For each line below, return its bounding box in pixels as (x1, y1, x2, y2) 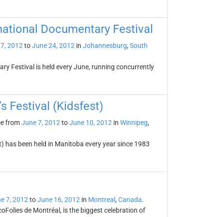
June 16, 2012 (37, 196, 80, 203)
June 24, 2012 (31, 42, 75, 49)
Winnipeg (120, 119, 148, 126)
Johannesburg (82, 42, 127, 49)
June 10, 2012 (69, 119, 112, 126)
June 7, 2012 (21, 119, 60, 126)
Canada (118, 196, 142, 203)
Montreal (88, 196, 115, 203)
